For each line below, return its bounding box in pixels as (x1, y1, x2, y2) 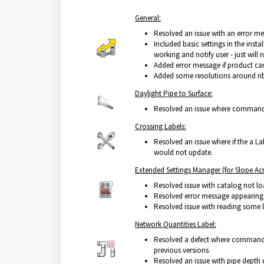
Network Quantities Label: (135, 219, 216, 229)
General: (135, 13, 161, 23)
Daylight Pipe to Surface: (135, 88, 213, 98)
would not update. (154, 147, 213, 157)
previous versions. (154, 245, 210, 255)
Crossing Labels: (135, 121, 186, 131)
